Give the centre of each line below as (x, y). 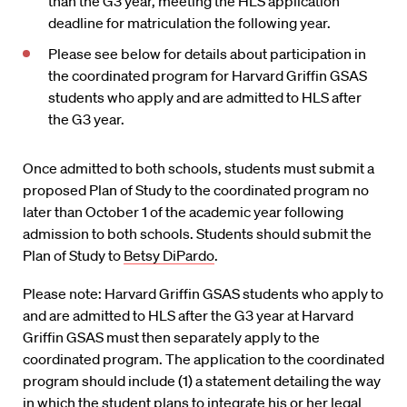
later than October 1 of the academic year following (183, 212)
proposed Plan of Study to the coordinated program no (196, 190)
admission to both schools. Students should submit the (197, 233)
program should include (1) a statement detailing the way (202, 381)
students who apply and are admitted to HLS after (205, 97)
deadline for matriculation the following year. (189, 23)
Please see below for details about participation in (207, 54)
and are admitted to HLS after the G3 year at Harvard (188, 315)
